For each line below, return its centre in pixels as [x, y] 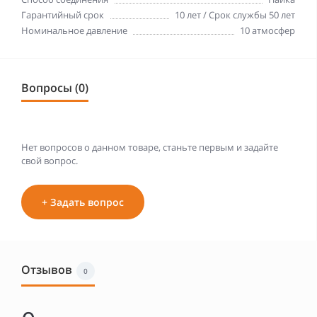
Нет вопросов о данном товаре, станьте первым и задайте [150, 147]
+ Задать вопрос [83, 202]
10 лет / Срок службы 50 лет [235, 15]
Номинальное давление [74, 30]
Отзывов [47, 270]
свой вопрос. [50, 161]
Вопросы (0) [55, 88]
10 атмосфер [267, 30]
